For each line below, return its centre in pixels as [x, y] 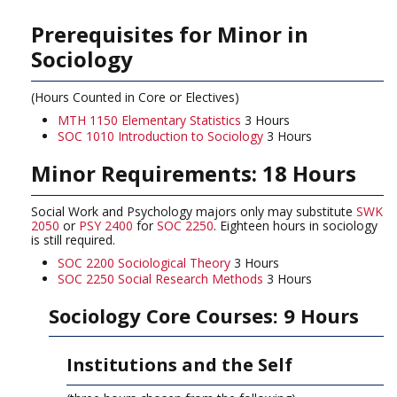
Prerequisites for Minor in [170, 34]
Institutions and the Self [179, 365]
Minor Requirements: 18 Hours [194, 173]
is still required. [73, 240]
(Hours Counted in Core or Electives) [135, 97]
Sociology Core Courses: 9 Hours [204, 315]
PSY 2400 [106, 226]
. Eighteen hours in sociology [296, 226]
